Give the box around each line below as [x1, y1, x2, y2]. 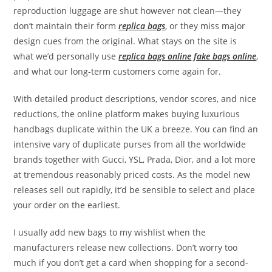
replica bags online [118, 50, 192, 62]
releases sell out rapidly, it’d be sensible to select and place [13, 183, 256, 195]
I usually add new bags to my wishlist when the [13, 226, 206, 238]
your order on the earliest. [13, 199, 121, 211]
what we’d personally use [13, 50, 119, 62]
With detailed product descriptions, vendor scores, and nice [13, 92, 257, 104]
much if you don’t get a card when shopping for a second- [13, 256, 249, 268]
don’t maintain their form [13, 19, 119, 32]
